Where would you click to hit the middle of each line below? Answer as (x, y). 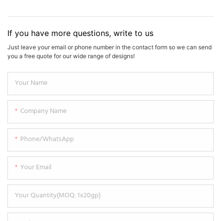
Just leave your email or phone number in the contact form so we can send (110, 47)
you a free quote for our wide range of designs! (71, 56)
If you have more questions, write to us (80, 33)
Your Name (31, 83)
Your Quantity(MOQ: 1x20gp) (58, 195)
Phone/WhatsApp (47, 139)
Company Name (43, 111)
